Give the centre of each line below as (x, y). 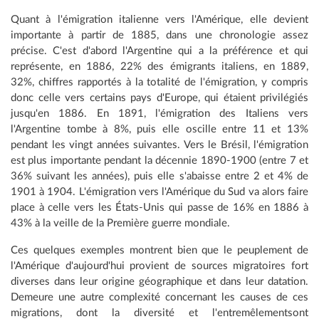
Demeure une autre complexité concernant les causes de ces (159, 298)
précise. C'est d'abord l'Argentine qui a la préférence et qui (159, 51)
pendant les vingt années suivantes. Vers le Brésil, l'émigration (159, 145)
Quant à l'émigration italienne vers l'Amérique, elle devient (159, 20)
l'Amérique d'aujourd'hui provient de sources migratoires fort (159, 266)
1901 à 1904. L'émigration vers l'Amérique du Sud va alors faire (159, 192)
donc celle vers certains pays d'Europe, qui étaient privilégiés (159, 98)
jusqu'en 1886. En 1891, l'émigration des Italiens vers (159, 114)
